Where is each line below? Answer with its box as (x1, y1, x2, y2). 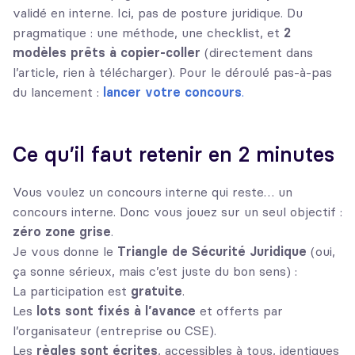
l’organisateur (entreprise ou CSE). (13, 323, 216, 339)
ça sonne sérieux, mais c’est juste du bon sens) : (13, 263, 297, 280)
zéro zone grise (13, 223, 111, 240)
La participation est (13, 283, 131, 300)
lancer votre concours (103, 84, 242, 101)
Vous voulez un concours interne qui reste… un (13, 184, 292, 200)
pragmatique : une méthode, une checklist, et (13, 25, 284, 41)
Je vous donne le (13, 243, 117, 260)
